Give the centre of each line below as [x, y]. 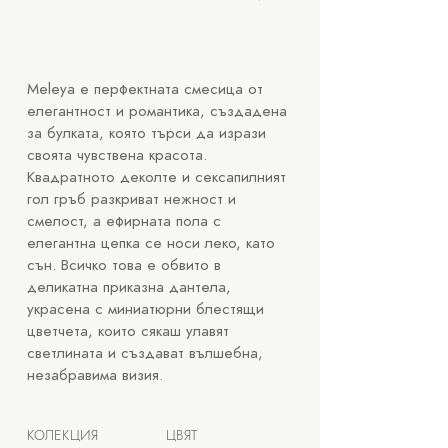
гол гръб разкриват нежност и [131, 199]
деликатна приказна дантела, [129, 287]
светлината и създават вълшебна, [145, 353]
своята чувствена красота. [117, 155]
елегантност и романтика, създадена [157, 111]
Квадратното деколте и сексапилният [156, 177]
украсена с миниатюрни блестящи [145, 309]
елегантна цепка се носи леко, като [151, 243]
